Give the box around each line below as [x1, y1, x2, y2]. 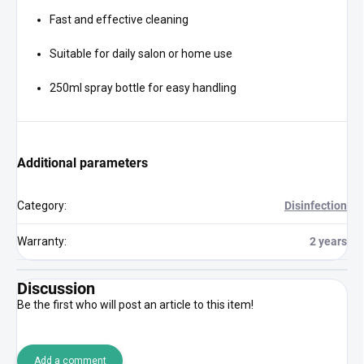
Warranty [17, 235, 64, 249]
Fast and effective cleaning [50, 13, 188, 27]
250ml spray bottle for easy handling [50, 81, 236, 95]
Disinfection [284, 199, 347, 213]
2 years [310, 235, 347, 249]
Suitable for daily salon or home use [50, 47, 232, 61]
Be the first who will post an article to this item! [17, 298, 253, 312]
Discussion [17, 279, 95, 299]
